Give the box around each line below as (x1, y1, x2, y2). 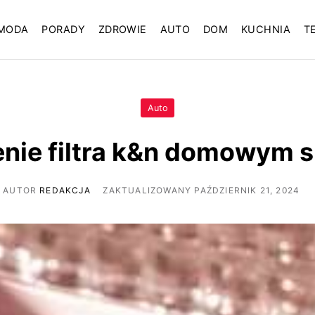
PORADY (41, 23, 85, 37)
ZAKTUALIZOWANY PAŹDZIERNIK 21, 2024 (103, 184, 300, 195)
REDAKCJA (39, 184, 91, 195)
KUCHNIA (241, 23, 291, 37)
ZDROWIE (98, 23, 147, 37)
